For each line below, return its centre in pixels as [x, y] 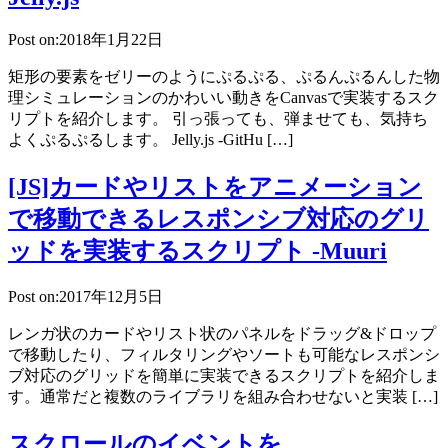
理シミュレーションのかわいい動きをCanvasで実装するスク [223, 98]
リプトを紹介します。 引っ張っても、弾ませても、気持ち [218, 119]
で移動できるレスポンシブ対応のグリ [218, 219]
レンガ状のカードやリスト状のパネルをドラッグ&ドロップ [222, 334]
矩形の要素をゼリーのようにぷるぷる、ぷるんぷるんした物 [224, 77]
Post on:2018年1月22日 [85, 40]
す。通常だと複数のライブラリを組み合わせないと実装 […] [223, 397]
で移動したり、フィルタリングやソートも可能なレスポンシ [224, 355]
